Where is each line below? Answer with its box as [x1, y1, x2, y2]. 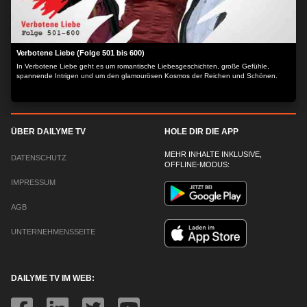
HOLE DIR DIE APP [164, 127, 238, 136]
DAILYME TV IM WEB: [11, 273, 95, 283]
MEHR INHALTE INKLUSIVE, [164, 150, 262, 158]
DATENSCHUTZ [11, 153, 66, 162]
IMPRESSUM [11, 178, 56, 186]
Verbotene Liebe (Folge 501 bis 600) [16, 49, 145, 57]
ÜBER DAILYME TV [11, 127, 86, 136]
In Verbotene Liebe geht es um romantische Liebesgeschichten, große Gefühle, [16, 62, 269, 70]
